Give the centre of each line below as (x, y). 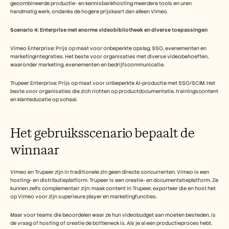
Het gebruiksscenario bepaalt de (102, 133)
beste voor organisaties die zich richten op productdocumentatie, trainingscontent (114, 91)
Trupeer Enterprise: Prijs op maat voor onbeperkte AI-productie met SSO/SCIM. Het (113, 83)
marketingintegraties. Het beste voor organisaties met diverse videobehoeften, (109, 56)
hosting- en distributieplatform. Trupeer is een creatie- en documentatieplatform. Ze (114, 180)
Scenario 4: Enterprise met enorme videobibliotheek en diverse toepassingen (109, 30)
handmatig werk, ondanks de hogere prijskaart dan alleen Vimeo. (89, 12)
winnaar (35, 150)
